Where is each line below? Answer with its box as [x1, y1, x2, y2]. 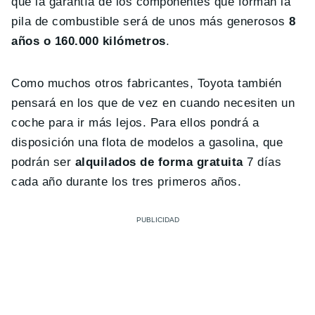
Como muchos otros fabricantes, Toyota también [11, 76, 282, 90]
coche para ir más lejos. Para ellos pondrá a [11, 115, 259, 129]
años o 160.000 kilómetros [11, 34, 166, 48]
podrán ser [11, 155, 75, 169]
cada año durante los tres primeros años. [11, 174, 242, 188]
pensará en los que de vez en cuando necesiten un [11, 96, 295, 110]
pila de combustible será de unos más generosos [11, 14, 285, 28]
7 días [243, 155, 282, 169]
